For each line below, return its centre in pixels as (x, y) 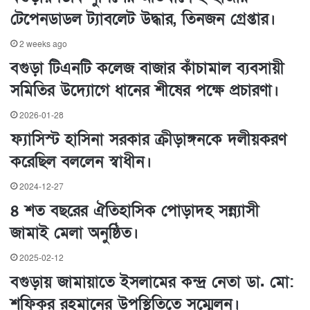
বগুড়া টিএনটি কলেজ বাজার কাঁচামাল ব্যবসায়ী (147, 69)
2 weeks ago (43, 45)
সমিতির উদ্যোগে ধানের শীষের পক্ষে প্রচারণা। (145, 91)
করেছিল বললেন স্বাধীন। (81, 162)
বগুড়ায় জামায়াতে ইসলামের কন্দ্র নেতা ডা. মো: (152, 283)
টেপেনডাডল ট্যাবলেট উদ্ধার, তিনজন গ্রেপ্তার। (143, 20)
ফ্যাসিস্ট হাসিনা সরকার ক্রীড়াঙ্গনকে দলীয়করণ (148, 140)
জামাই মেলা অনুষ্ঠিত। (74, 234)
